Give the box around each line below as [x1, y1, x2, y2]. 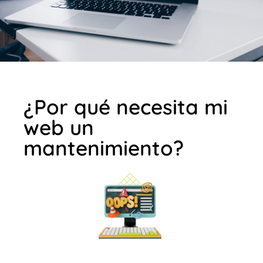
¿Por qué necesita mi [23, 94, 228, 120]
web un [23, 114, 94, 141]
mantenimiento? [23, 135, 184, 161]
